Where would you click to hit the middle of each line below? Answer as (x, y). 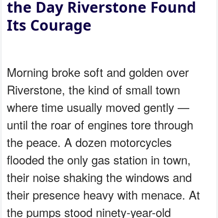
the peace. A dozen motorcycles (90, 142)
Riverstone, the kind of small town (94, 89)
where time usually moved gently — (98, 107)
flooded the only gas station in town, (99, 159)
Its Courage (49, 25)
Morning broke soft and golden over (98, 72)
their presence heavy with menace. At (104, 194)
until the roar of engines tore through (100, 124)
